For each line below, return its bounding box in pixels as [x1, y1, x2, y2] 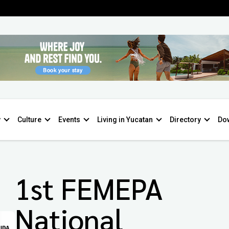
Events [58, 116, 80, 124]
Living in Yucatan [97, 116, 153, 124]
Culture [17, 116, 41, 124]
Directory [170, 116, 201, 124]
